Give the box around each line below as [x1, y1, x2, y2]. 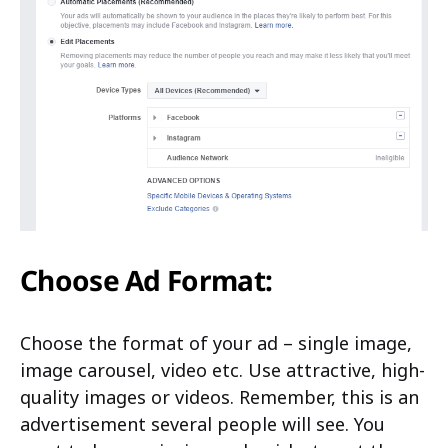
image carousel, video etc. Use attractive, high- [20, 358, 425, 383]
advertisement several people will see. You [20, 412, 385, 437]
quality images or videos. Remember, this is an [20, 385, 419, 410]
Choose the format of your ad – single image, [20, 331, 412, 356]
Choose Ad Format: [20, 261, 273, 300]
